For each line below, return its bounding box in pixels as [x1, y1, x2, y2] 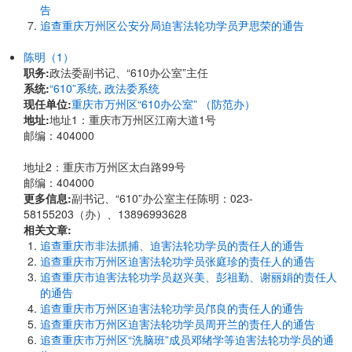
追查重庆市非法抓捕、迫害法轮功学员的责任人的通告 [40, 237, 304, 253]
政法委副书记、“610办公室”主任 [49, 64, 208, 80]
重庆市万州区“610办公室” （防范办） [71, 96, 255, 112]
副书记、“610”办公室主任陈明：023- [71, 190, 253, 206]
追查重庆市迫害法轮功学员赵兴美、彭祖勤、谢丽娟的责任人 [40, 269, 337, 284]
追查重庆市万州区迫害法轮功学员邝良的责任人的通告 [40, 300, 304, 316]
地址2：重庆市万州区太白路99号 [24, 159, 185, 174]
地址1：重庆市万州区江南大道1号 [49, 112, 216, 127]
